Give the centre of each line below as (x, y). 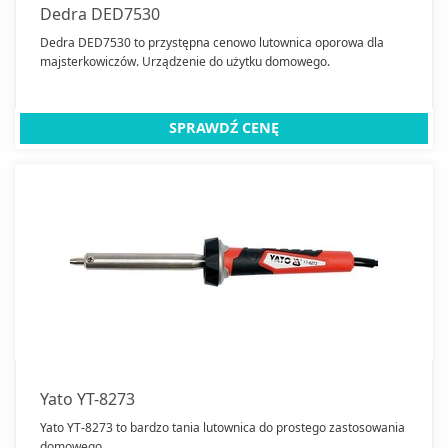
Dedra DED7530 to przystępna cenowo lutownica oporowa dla (212, 43)
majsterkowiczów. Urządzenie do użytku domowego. (185, 62)
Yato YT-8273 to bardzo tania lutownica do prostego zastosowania (222, 427)
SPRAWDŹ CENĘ (224, 128)
